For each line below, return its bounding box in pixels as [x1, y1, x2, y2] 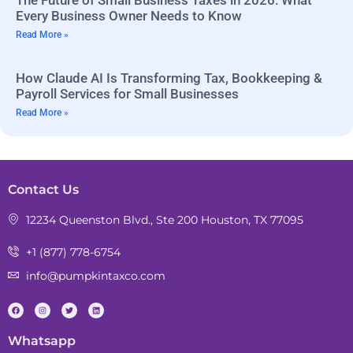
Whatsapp [8, 333, 76, 349]
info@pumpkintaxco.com [25, 269, 165, 284]
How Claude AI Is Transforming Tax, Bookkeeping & [16, 70, 322, 87]
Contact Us [8, 182, 79, 198]
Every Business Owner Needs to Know [16, 8, 242, 24]
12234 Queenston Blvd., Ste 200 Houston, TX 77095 [25, 213, 303, 228]
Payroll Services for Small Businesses [16, 86, 239, 102]
